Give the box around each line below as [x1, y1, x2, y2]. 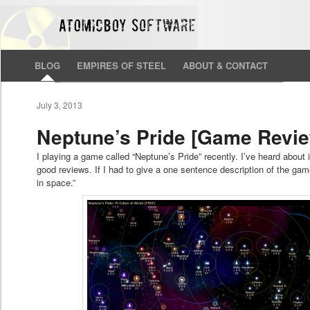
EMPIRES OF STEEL [77, 59, 166, 72]
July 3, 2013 [37, 99, 83, 111]
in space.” [37, 176, 76, 190]
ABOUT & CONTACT [183, 59, 268, 72]
